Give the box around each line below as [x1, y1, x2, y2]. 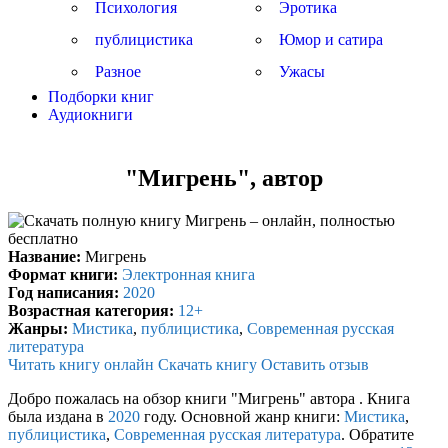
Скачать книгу [158, 355, 257, 373]
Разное [95, 63, 141, 80]
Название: [8, 247, 81, 265]
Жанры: [8, 319, 68, 337]
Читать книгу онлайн [8, 355, 154, 373]
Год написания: [8, 283, 119, 301]
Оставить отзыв [261, 355, 369, 373]
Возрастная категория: [8, 301, 174, 319]
